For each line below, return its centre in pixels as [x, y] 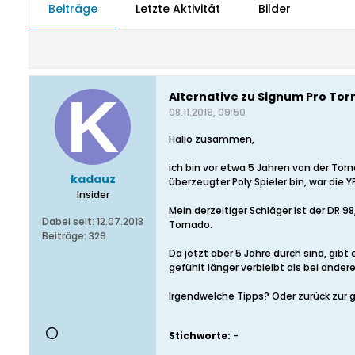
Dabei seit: [68, 221]
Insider [93, 195]
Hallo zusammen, [212, 139]
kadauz [93, 179]
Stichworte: [200, 336]
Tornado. [191, 225]
